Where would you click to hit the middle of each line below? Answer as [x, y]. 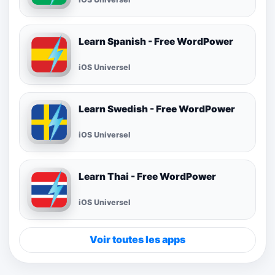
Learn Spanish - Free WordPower [156, 41]
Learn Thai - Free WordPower [147, 176]
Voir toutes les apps [137, 240]
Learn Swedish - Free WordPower [157, 109]
